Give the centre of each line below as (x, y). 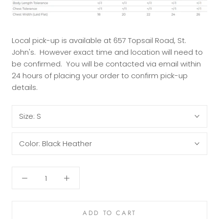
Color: (31, 144)
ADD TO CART (109, 213)
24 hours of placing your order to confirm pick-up (100, 76)
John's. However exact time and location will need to (107, 52)
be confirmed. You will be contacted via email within (106, 64)
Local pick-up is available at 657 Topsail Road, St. (99, 41)
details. (25, 88)
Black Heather (67, 144)
